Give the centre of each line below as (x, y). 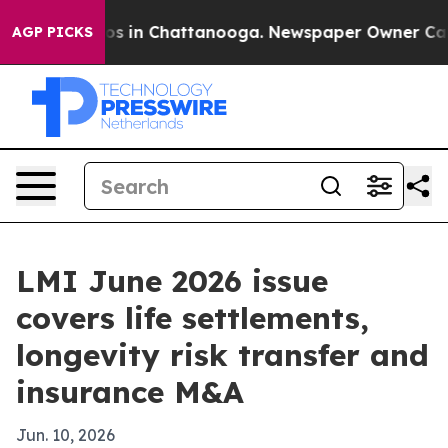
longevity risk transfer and (222, 355)
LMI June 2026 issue (172, 281)
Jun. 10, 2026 (65, 435)
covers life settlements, (192, 318)
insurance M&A (130, 392)
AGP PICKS (52, 32)
